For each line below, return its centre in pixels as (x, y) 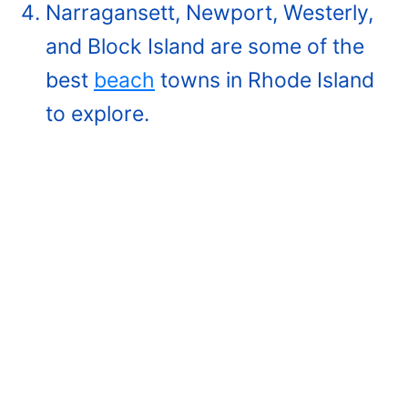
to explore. (97, 113)
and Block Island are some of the (205, 46)
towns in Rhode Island (265, 80)
